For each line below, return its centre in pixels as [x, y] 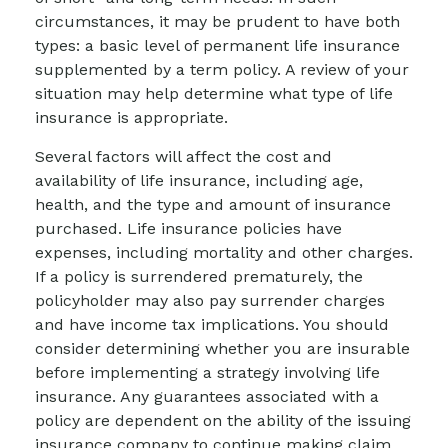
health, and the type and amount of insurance [213, 204]
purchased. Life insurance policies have [188, 228]
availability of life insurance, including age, [199, 180]
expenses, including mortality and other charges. [224, 252]
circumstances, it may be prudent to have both [217, 21]
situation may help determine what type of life [214, 93]
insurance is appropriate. [131, 117]
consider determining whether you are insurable [222, 348]
